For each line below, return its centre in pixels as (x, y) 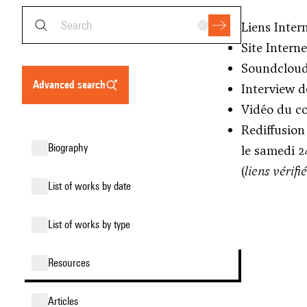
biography (71, 148)
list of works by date (92, 186)
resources (72, 263)
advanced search (72, 85)
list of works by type (91, 224)
